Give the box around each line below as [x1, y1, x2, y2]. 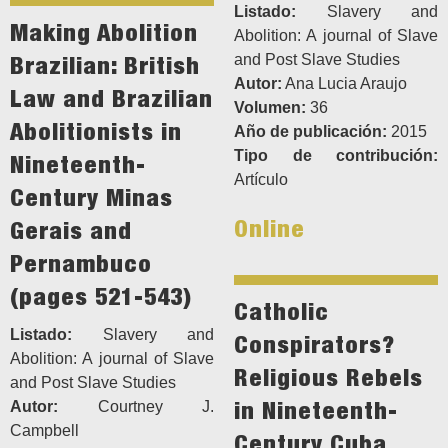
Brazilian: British [10, 51, 200, 80]
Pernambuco [10, 249, 152, 278]
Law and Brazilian [10, 84, 213, 113]
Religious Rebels [234, 363, 423, 392]
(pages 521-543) [10, 282, 192, 311]
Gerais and [10, 216, 132, 245]
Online [234, 214, 305, 243]
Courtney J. [58, 398, 214, 416]
